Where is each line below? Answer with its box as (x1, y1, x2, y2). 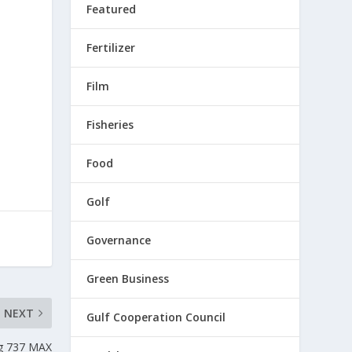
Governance (86, 233, 152, 247)
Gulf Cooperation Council (86, 310, 226, 324)
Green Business (86, 271, 170, 286)
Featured (86, 2, 137, 16)
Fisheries (86, 117, 134, 132)
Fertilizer (86, 40, 136, 55)
